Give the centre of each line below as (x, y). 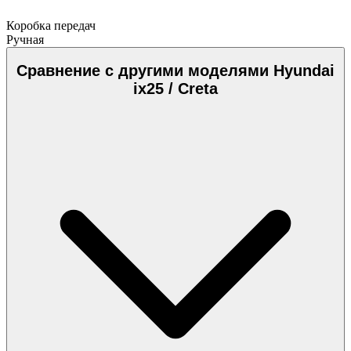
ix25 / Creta (175, 89)
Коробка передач (51, 25)
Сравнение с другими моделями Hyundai (175, 71)
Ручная (25, 39)
